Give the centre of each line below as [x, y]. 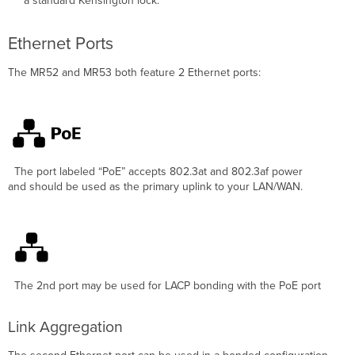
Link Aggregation [66, 327]
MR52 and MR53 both [84, 72]
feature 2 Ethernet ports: [199, 72]
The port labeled [52, 171]
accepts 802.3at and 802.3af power [214, 171]
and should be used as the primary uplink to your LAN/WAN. [156, 186]
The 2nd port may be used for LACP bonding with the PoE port [165, 285]
